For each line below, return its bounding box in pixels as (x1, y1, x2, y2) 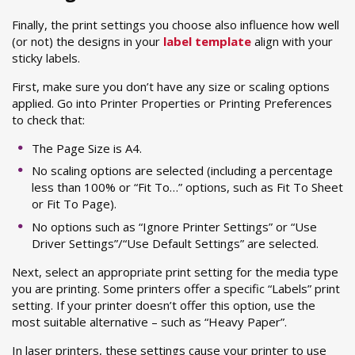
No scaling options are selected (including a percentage (32, 162, 333, 178)
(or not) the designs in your (12, 32, 163, 49)
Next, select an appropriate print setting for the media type (12, 263, 338, 280)
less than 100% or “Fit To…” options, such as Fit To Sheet (32, 179, 343, 195)
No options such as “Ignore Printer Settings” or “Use (32, 218, 317, 235)
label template (163, 32, 251, 49)
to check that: (12, 111, 85, 128)
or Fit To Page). (32, 196, 116, 212)
